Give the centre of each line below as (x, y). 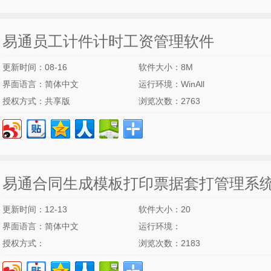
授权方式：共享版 (36, 101)
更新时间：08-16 (35, 67)
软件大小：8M (166, 67)
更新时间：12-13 (35, 209)
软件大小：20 (165, 209)
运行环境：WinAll (171, 84)
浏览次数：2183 (169, 243)
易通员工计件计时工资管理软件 (108, 41)
